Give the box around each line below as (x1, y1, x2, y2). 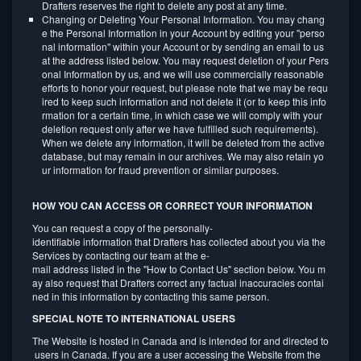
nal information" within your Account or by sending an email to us (42, 39, 326, 53)
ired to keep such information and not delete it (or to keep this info (42, 94, 326, 108)
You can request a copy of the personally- (32, 221, 213, 234)
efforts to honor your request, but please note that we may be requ (42, 81, 328, 94)
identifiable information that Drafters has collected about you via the (32, 234, 328, 248)
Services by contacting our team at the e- (32, 248, 210, 262)
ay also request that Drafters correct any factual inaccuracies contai (32, 276, 324, 289)
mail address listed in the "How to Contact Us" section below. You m (32, 262, 326, 276)
